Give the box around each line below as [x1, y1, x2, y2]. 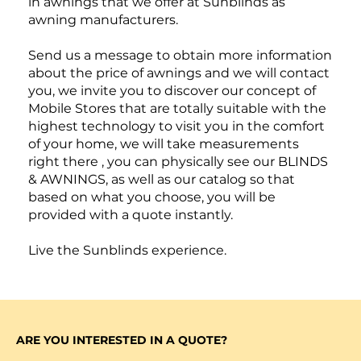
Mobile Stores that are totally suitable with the [27, 100, 326, 116]
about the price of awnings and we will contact [27, 64, 330, 81]
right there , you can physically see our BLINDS [27, 153, 328, 169]
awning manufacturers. [27, 11, 178, 27]
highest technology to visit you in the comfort [27, 118, 325, 134]
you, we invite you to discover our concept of [27, 82, 316, 98]
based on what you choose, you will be [27, 189, 276, 205]
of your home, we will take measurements [27, 135, 299, 151]
